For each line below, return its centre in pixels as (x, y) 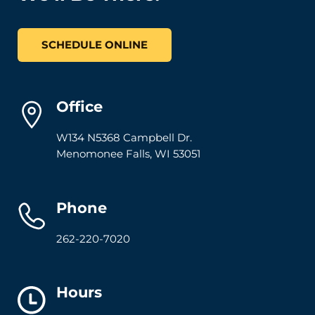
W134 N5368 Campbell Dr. (124, 138)
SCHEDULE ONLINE (95, 45)
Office (79, 107)
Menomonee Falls (103, 154)
